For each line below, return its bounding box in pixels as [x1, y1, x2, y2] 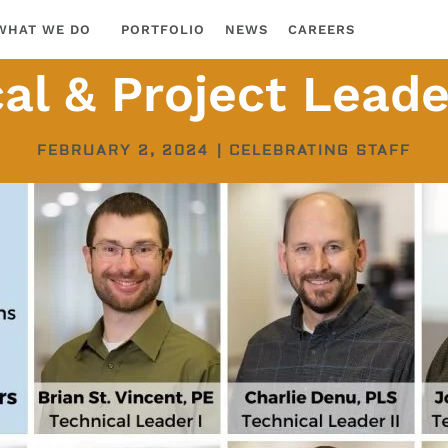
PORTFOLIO [121, 22, 206, 37]
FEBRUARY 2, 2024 [37, 142, 209, 160]
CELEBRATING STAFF [229, 142, 411, 160]
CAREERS [288, 22, 356, 37]
